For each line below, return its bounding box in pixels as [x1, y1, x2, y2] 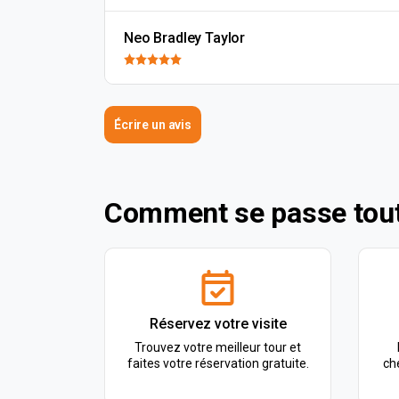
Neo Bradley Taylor [124, 29, 246, 46]
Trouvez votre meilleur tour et [134, 340, 301, 354]
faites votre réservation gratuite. [126, 356, 309, 370]
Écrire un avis [114, 118, 192, 132]
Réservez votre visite [149, 315, 287, 332]
